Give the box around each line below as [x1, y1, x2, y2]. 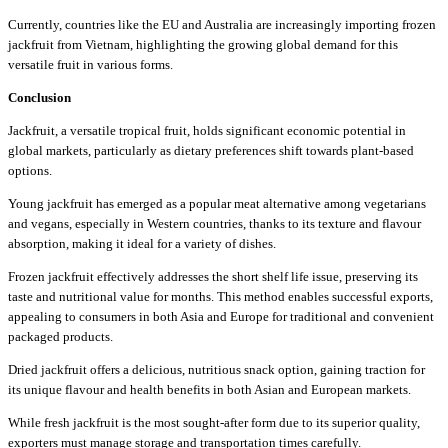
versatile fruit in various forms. [8, 56, 173, 72]
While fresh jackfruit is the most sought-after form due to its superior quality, [8, 414, 420, 430]
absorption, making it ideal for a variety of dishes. [8, 235, 276, 251]
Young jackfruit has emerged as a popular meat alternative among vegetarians [8, 195, 426, 211]
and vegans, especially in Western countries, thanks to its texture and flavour [8, 215, 421, 231]
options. [8, 162, 52, 178]
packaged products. [8, 328, 113, 344]
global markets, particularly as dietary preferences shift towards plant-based [8, 142, 414, 158]
